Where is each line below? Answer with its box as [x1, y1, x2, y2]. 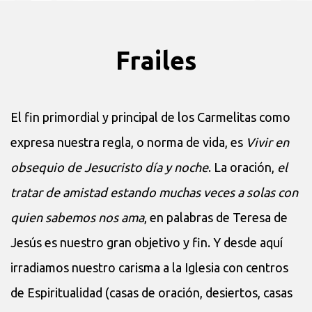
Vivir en [246, 134, 289, 149]
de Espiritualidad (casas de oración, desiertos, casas [10, 285, 292, 299]
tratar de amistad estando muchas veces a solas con [10, 185, 298, 199]
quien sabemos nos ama [10, 210, 144, 224]
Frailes [116, 45, 196, 75]
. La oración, [208, 159, 277, 174]
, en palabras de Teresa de [144, 210, 288, 224]
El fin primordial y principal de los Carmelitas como [10, 109, 290, 124]
